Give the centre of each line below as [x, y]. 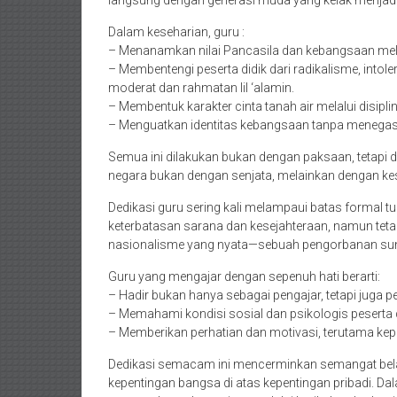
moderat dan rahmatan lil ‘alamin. [201, 88]
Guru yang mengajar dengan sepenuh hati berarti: [244, 276]
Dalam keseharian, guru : [176, 32]
